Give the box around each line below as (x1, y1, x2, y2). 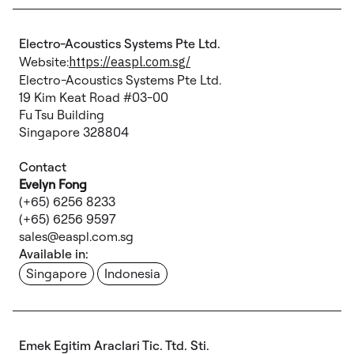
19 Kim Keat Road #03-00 (19, 89, 168, 105)
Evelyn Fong (19, 176, 87, 192)
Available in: (19, 246, 88, 262)
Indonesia (104, 265, 160, 281)
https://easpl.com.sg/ (69, 54, 190, 70)
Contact (19, 159, 66, 175)
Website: (19, 54, 69, 70)
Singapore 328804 (19, 124, 129, 140)
